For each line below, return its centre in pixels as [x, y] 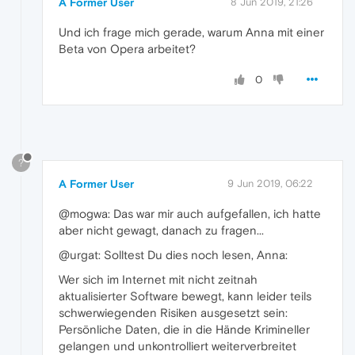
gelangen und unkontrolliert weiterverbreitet [177, 345]
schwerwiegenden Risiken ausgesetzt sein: [173, 312]
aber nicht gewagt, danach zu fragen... [161, 230]
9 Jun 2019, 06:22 [270, 183]
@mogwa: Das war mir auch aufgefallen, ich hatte [190, 213]
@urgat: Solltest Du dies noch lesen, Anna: [173, 254]
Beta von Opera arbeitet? [127, 49]
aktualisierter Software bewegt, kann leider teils [185, 296]
